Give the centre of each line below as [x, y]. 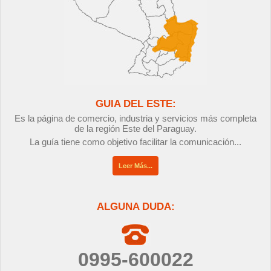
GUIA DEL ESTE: [135, 103]
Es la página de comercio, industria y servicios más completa [135, 118]
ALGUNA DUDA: [135, 206]
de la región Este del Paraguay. [135, 128]
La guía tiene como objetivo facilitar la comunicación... [135, 142]
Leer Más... [135, 165]
